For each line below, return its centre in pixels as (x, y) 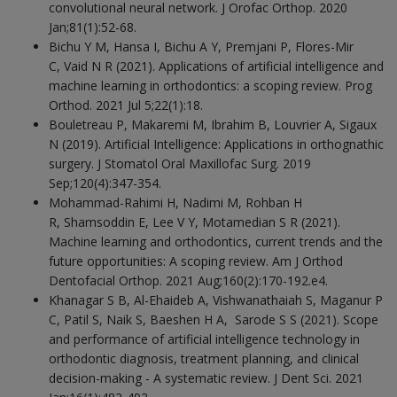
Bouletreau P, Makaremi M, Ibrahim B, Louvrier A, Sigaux (213, 124)
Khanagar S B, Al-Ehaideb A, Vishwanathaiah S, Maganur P (216, 300)
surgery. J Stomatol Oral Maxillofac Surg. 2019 (180, 163)
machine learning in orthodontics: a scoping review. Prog (210, 85)
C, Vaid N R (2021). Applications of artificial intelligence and (216, 66)
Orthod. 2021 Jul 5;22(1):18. (126, 105)
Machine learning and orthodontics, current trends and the (216, 241)
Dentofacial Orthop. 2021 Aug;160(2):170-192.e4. (188, 280)
